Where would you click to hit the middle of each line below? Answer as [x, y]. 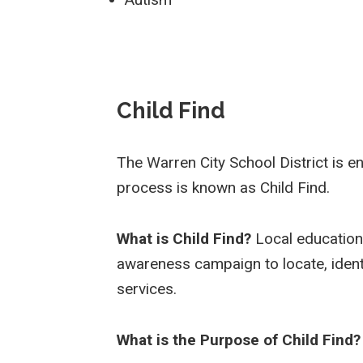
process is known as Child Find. [224, 188]
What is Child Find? [186, 239]
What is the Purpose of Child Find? [239, 340]
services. [147, 289]
